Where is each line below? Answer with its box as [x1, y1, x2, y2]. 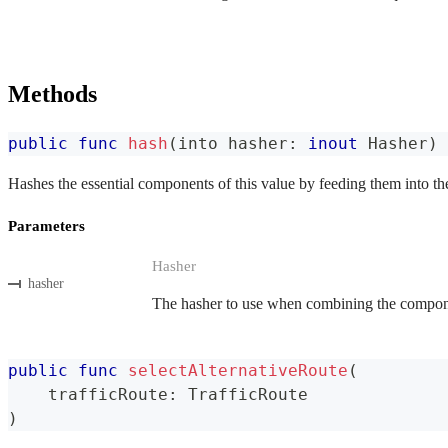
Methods [8, 80, 97, 107]
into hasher [178, 133, 288, 153]
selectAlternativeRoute [128, 360, 348, 380]
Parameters [8, 217, 85, 234]
